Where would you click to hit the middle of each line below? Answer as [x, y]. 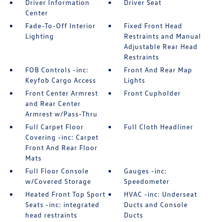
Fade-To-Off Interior [60, 26]
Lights [135, 80]
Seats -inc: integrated [62, 204]
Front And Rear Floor [61, 147]
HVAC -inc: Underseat [161, 194]
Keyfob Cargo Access [60, 80]
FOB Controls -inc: [57, 70]
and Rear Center [53, 103]
